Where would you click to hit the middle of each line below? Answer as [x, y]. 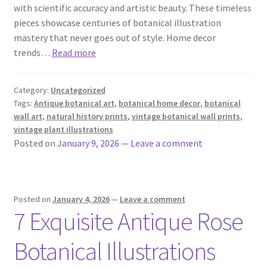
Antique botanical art [74, 103]
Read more [74, 52]
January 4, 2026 [81, 199]
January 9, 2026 [88, 143]
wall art [28, 117]
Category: [32, 90]
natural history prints [87, 117]
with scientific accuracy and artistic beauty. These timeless [132, 7]
